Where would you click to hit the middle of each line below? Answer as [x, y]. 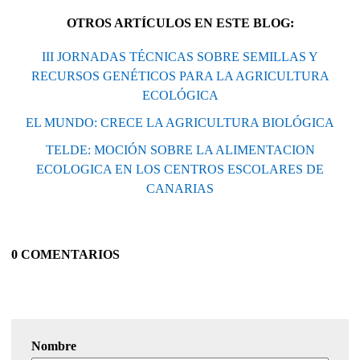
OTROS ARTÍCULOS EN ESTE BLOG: [180, 22]
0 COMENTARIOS [65, 254]
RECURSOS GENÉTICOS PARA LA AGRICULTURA [180, 76]
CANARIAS [180, 188]
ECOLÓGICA [180, 95]
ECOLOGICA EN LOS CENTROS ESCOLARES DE [180, 169]
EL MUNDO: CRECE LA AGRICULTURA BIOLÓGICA [180, 122]
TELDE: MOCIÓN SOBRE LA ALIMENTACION [180, 149]
